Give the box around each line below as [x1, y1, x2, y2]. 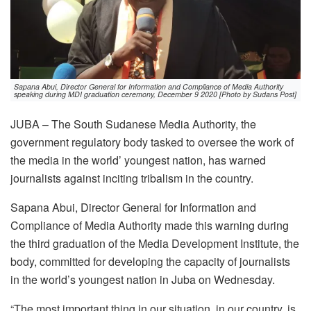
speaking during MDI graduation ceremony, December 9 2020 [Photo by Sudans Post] [14, 89, 296, 100]
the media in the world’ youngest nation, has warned [10, 152, 266, 169]
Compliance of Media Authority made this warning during [10, 217, 289, 234]
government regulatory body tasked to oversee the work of [10, 134, 294, 151]
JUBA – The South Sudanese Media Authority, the [10, 116, 256, 133]
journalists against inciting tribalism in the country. [10, 170, 253, 187]
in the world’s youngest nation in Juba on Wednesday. [10, 271, 275, 288]
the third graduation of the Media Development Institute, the [10, 235, 299, 252]
